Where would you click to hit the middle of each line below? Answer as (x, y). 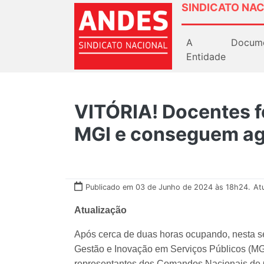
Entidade (206, 56)
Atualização (100, 210)
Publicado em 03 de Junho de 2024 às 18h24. (168, 187)
